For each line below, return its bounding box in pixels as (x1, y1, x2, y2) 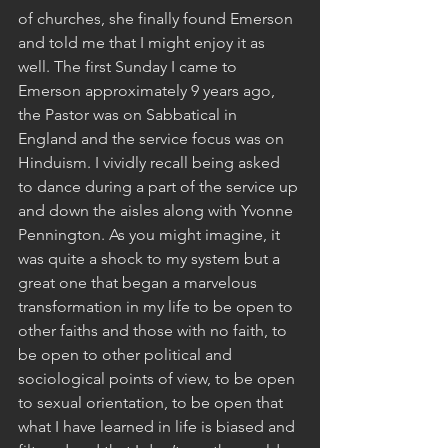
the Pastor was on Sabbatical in (18, 104, 241, 124)
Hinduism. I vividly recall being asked (18, 152, 284, 172)
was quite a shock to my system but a (18, 248, 284, 268)
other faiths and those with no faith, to (18, 320, 291, 340)
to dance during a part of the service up (18, 176, 302, 196)
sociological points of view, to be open (18, 368, 299, 388)
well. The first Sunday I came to (18, 56, 241, 76)
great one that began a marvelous (18, 272, 261, 292)
